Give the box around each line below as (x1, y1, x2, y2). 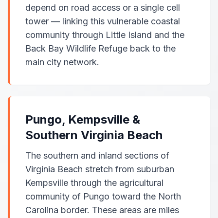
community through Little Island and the (25, 30, 184, 40)
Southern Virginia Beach (25, 128, 163, 142)
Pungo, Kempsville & (25, 112, 140, 127)
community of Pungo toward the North (25, 191, 181, 201)
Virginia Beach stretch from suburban (25, 164, 174, 174)
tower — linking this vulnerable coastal (25, 16, 180, 26)
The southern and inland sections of (25, 150, 169, 161)
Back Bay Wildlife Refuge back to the (25, 43, 176, 54)
